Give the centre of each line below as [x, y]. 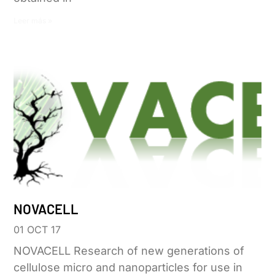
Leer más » [33, 21]
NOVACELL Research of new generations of [129, 250]
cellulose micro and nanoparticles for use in [128, 267]
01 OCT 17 [37, 229]
